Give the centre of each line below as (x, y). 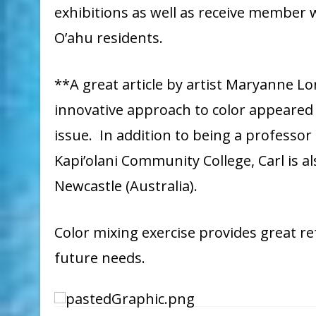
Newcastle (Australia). (128, 186)
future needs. (102, 258)
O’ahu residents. (109, 38)
